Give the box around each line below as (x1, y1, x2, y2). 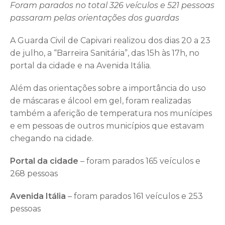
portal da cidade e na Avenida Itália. (10, 60, 151, 70)
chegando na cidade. (10, 133, 93, 143)
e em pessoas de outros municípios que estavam (10, 121, 204, 131)
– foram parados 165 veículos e (78, 156, 200, 166)
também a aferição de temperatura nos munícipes (10, 108, 212, 118)
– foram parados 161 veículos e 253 (66, 191, 203, 201)
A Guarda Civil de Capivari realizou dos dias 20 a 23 (10, 35, 210, 45)
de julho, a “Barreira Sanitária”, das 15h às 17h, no (10, 48, 199, 58)
